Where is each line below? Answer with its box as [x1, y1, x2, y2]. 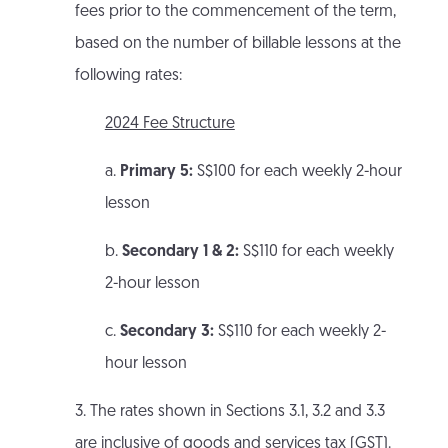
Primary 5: [119, 164, 193, 181]
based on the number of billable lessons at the [74, 36, 401, 53]
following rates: [74, 68, 182, 85]
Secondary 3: [119, 324, 214, 341]
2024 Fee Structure [104, 116, 235, 133]
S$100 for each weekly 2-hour [192, 164, 402, 181]
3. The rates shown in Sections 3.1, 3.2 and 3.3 [74, 404, 385, 421]
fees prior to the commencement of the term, [74, 4, 396, 21]
